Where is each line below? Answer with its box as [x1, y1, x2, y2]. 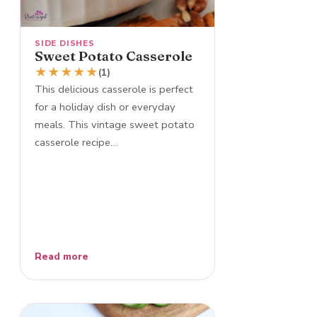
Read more [35, 249, 88, 263]
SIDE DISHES [35, 38, 95, 50]
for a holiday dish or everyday [35, 100, 175, 115]
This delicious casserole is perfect [35, 82, 193, 97]
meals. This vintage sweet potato [35, 117, 195, 132]
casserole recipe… [35, 135, 118, 150]
